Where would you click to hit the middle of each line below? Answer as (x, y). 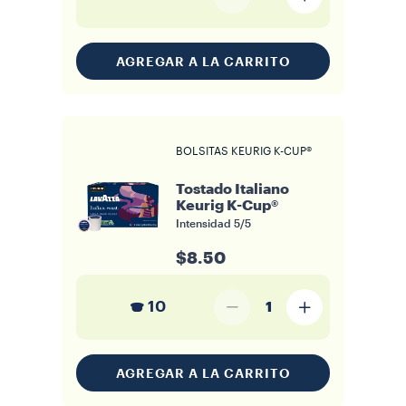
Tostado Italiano (232, 190)
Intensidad (205, 224)
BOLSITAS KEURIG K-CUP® (244, 152)
